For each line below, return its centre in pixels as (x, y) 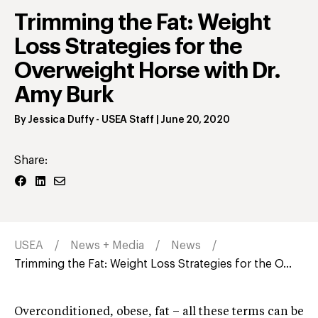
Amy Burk (64, 95)
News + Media (107, 246)
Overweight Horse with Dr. (148, 71)
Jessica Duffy (61, 120)
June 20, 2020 (195, 120)
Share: (31, 161)
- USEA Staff (124, 120)
